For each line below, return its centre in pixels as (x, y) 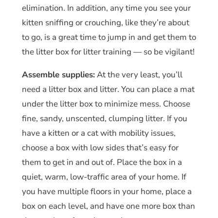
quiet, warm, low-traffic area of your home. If (104, 177)
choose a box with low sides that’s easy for (100, 147)
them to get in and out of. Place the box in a (102, 162)
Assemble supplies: (58, 74)
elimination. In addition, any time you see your (106, 8)
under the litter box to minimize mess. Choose (106, 104)
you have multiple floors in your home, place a (107, 191)
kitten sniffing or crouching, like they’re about (105, 22)
